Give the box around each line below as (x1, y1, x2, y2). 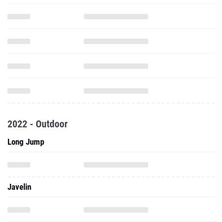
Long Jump (7, 137, 44, 147)
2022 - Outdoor (7, 118, 68, 130)
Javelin (7, 182, 31, 192)
